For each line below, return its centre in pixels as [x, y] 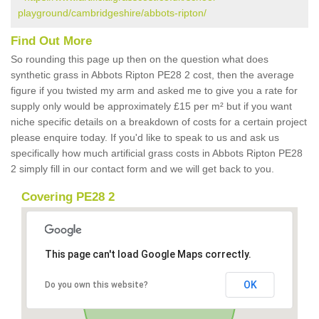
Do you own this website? [96, 285]
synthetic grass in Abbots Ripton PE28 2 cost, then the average [152, 75]
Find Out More [51, 41]
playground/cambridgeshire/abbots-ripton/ [112, 13]
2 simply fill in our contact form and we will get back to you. [142, 169]
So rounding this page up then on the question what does [140, 59]
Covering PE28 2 [68, 197]
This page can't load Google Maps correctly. [148, 254]
